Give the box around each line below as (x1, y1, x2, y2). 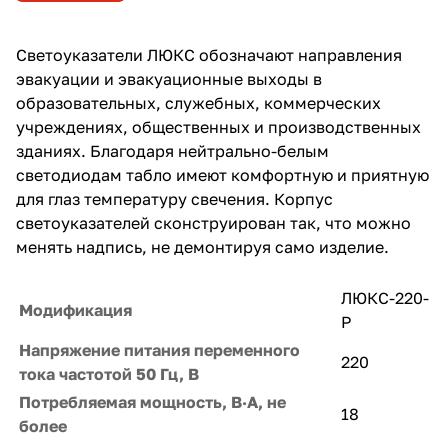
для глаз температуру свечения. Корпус (16, 188, 333, 209)
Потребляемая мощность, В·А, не (19, 391, 286, 412)
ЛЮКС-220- (341, 287, 429, 308)
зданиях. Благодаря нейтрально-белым (16, 140, 329, 161)
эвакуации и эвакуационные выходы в (16, 68, 322, 89)
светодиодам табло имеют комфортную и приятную (16, 164, 429, 185)
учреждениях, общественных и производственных (16, 116, 421, 137)
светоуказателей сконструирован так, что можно (16, 212, 411, 233)
